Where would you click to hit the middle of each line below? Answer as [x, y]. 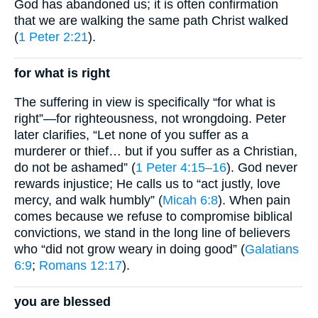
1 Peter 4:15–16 [181, 167]
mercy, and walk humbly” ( [88, 200]
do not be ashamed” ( [75, 167]
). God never [262, 167]
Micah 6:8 [190, 200]
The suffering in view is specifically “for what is [145, 102]
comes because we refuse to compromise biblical [153, 216]
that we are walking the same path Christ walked [151, 20]
